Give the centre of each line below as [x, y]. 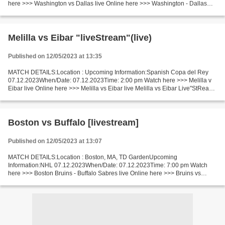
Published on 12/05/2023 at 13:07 [55, 141]
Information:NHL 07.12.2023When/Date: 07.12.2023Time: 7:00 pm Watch [108, 165]
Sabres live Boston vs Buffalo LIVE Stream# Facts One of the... [92, 181]
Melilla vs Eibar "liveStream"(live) [80, 38]
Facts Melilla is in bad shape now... [55, 96]
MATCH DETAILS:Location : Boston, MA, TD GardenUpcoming [93, 157]
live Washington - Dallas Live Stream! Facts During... [79, 12]
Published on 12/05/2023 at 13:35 [55, 56]
